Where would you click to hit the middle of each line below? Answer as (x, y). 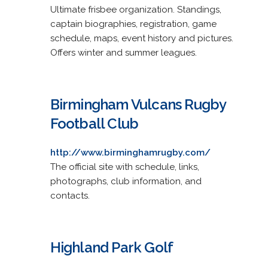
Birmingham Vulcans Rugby (138, 104)
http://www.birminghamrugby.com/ (130, 152)
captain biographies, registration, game (133, 24)
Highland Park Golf (112, 247)
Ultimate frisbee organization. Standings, (135, 9)
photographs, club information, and (126, 181)
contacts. (70, 195)
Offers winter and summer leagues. (123, 52)
